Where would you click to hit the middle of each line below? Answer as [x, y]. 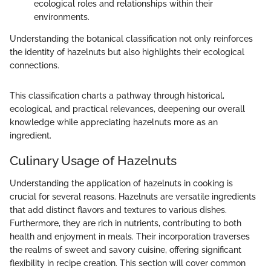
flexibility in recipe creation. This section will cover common [128, 263]
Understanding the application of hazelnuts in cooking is [121, 184]
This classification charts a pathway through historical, [117, 95]
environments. [62, 17]
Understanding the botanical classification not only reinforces [131, 38]
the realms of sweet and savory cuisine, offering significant [126, 250]
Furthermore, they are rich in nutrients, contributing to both [126, 224]
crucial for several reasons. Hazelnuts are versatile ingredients [133, 197]
